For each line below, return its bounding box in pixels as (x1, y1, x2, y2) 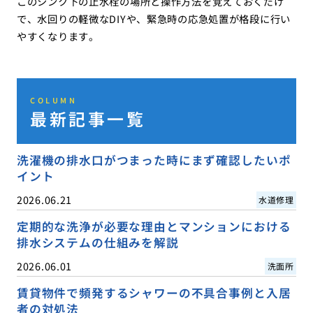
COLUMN (30, 94, 78, 105)
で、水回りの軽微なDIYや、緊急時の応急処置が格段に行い (16, 11, 291, 27)
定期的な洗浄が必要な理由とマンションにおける (16, 218, 291, 235)
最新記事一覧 (30, 105, 146, 131)
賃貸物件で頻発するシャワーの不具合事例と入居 (16, 284, 291, 302)
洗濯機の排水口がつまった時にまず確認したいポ (16, 151, 291, 168)
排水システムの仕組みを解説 (16, 234, 179, 252)
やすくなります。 (16, 29, 99, 44)
